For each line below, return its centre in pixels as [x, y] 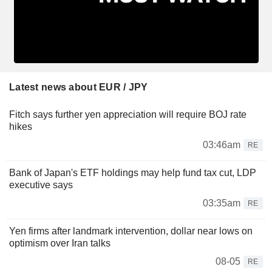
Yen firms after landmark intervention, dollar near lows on [131, 231]
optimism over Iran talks [60, 243]
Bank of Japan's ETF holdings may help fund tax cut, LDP [133, 172]
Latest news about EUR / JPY [79, 87]
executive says [41, 185]
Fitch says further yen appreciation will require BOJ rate [128, 114]
